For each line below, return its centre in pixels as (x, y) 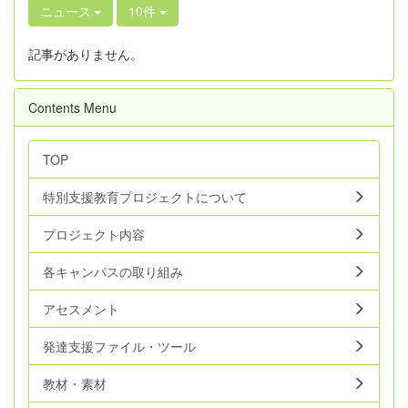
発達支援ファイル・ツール (119, 346)
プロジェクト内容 (94, 234)
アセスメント (81, 309)
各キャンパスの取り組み (113, 271)
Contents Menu (72, 107)
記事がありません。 (86, 54)
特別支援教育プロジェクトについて (145, 197)
